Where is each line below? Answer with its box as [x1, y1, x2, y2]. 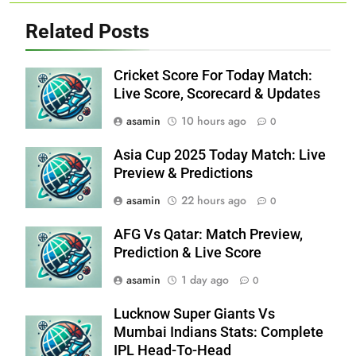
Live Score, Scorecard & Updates [114, 85, 320, 102]
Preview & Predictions [114, 164, 253, 181]
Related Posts [25, 19, 149, 43]
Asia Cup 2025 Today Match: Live [114, 146, 326, 163]
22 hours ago [181, 192, 246, 208]
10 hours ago [181, 112, 246, 129]
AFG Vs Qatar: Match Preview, [114, 226, 303, 242]
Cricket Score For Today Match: [114, 67, 312, 83]
